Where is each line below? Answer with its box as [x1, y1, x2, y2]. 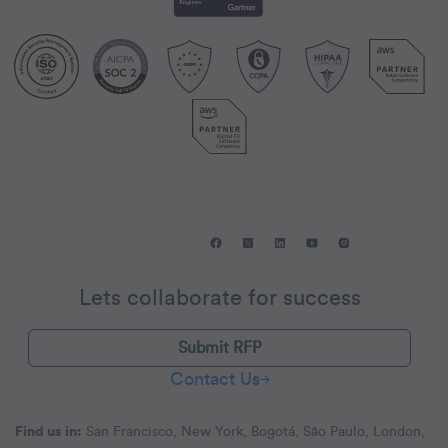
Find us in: [14, 425, 82, 440]
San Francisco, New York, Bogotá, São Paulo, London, [81, 425, 425, 440]
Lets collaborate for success [78, 287, 361, 310]
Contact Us [169, 370, 260, 389]
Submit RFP [177, 340, 262, 357]
